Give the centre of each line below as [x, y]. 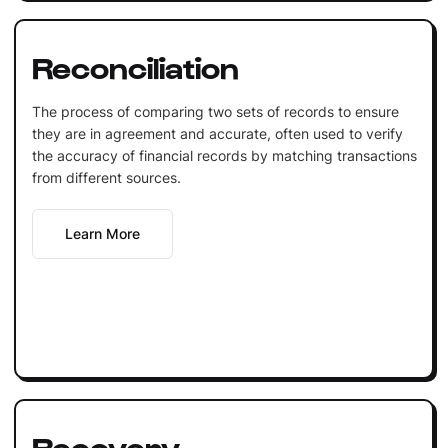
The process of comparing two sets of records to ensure [215, 111]
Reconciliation [135, 65]
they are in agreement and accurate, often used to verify [217, 133]
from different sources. [106, 177]
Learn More [102, 233]
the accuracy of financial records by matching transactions [224, 155]
